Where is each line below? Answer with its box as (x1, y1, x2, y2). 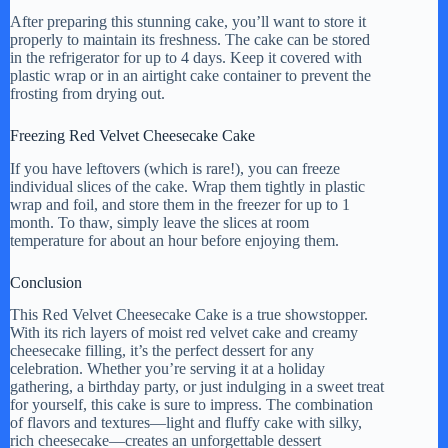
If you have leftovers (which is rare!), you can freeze (10, 159, 340, 177)
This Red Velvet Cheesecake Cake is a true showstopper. (10, 306, 368, 324)
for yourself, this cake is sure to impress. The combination (10, 396, 373, 414)
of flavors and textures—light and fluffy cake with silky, (10, 414, 362, 432)
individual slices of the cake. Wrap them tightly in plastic (10, 177, 365, 195)
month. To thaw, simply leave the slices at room (10, 213, 309, 231)
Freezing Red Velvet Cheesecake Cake (10, 126, 255, 144)
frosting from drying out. (10, 84, 165, 102)
